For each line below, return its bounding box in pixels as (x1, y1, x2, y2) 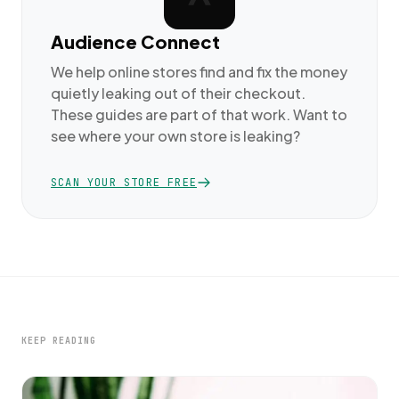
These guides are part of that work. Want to (51, 105, 347, 124)
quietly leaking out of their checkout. (51, 84, 305, 102)
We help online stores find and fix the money (51, 62, 347, 81)
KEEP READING (21, 335, 96, 346)
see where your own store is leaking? (51, 126, 300, 145)
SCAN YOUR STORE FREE (51, 175, 197, 190)
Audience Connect (51, 30, 220, 53)
